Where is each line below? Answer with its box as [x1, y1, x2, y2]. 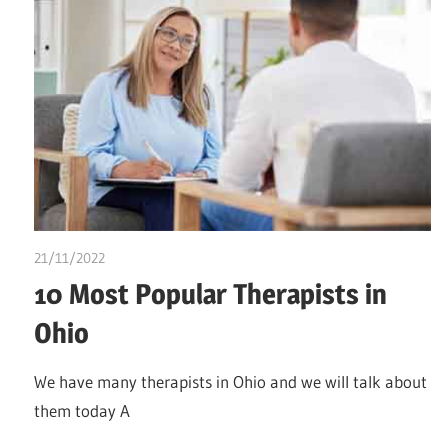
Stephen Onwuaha [105, 249, 217, 268]
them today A [34, 399, 130, 421]
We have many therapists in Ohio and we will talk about [34, 370, 427, 392]
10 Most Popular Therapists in [34, 276, 387, 311]
